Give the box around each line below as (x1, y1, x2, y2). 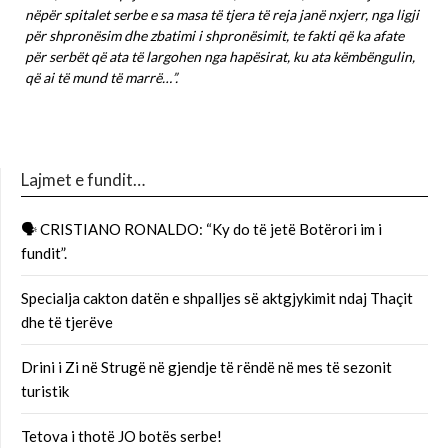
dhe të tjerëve (21, 312, 113, 331)
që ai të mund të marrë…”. (25, 68, 178, 86)
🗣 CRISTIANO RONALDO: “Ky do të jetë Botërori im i (21, 219, 382, 238)
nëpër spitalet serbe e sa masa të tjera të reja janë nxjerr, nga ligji (25, 5, 419, 23)
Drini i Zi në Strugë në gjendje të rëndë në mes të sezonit (21, 357, 392, 376)
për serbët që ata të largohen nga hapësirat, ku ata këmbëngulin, (25, 47, 415, 65)
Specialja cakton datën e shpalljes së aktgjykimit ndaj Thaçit (21, 288, 413, 307)
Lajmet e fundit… (21, 168, 145, 190)
